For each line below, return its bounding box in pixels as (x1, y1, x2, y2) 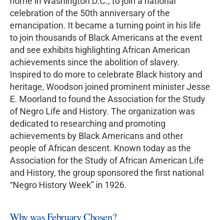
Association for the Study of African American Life (10, 155, 204, 165)
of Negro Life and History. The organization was (10, 106, 195, 116)
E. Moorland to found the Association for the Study (10, 93, 205, 104)
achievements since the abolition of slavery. (10, 56, 180, 67)
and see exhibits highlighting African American (10, 44, 190, 55)
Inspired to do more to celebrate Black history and (10, 69, 202, 80)
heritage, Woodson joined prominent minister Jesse (10, 81, 210, 92)
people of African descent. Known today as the (10, 142, 191, 153)
